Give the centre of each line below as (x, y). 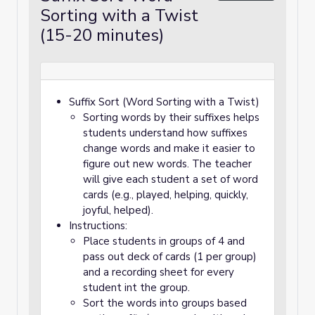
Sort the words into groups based (165, 303)
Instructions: (98, 226)
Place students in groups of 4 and (164, 241)
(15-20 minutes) (102, 35)
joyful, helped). (118, 210)
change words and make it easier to (169, 148)
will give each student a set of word (171, 179)
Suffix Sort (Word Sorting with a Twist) (164, 102)
